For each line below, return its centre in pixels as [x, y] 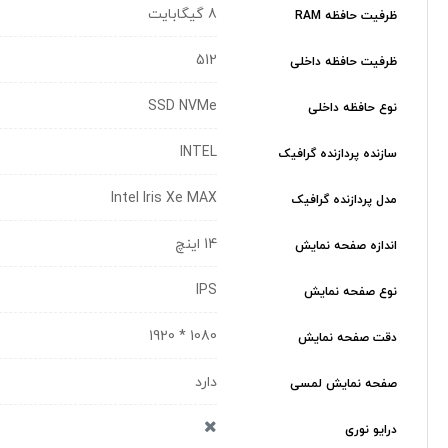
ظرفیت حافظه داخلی [343, 62]
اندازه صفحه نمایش [346, 246]
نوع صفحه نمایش [350, 292]
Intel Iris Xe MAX [164, 198]
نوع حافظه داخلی [352, 108]
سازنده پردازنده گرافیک [338, 154]
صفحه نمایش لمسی [343, 384]
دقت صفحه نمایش [347, 338]
